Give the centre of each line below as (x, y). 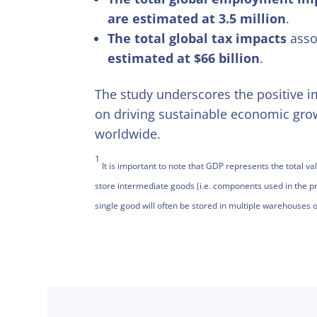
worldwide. (128, 133)
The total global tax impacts (197, 38)
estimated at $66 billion (184, 58)
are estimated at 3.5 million (197, 18)
